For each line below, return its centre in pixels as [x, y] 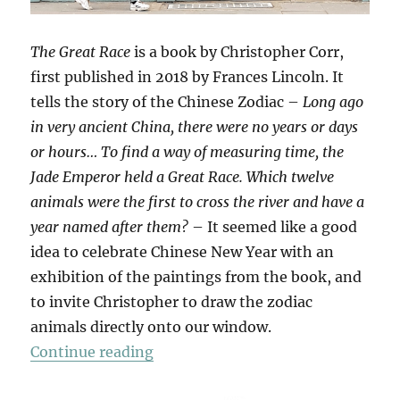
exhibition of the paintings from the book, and [196, 276]
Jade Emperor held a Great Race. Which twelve [183, 176]
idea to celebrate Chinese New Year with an [183, 251]
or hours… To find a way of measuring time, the [187, 151]
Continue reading [92, 351]
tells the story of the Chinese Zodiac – [167, 101]
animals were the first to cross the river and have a [198, 201]
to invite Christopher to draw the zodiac [172, 301]
